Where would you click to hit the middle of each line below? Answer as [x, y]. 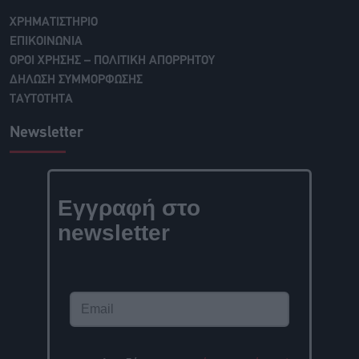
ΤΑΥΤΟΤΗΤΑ [41, 100]
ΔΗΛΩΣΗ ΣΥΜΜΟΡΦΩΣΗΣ [76, 81]
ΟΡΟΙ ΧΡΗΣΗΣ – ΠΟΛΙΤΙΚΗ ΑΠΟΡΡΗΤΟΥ [112, 61]
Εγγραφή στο [129, 208]
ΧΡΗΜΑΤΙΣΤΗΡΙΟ [54, 23]
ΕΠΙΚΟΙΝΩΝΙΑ [46, 42]
